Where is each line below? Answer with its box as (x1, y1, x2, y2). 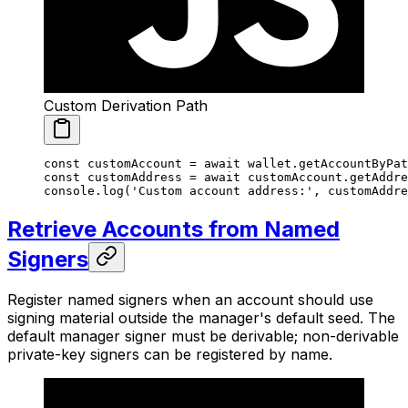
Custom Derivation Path (44, 97, 208, 116)
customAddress (80, 170, 182, 185)
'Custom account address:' (131, 184, 313, 199)
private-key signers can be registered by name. (7, 345, 332, 364)
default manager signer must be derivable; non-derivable (7, 327, 399, 346)
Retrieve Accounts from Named (7, 216, 340, 243)
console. (44, 184, 102, 199)
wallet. (240, 157, 299, 171)
